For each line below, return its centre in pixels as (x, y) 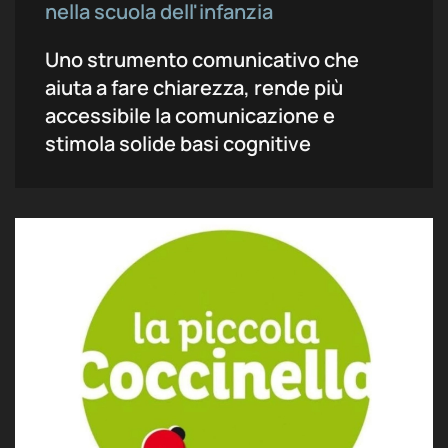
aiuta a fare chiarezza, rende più (194, 87)
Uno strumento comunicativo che (202, 59)
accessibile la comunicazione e (190, 115)
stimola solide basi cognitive (178, 143)
